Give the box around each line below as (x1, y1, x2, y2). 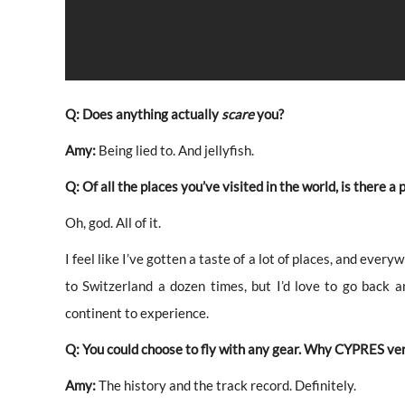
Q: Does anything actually (65, 105, 221, 122)
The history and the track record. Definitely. (96, 376, 356, 393)
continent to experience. (65, 304, 209, 321)
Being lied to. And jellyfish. (96, 141, 254, 158)
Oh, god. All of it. (65, 213, 161, 231)
